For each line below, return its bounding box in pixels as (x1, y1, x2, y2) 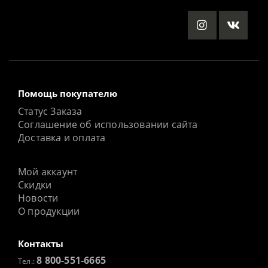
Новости (18, 191, 59, 205)
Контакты (18, 237, 63, 250)
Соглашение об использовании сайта (18, 118, 198, 132)
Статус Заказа (18, 105, 83, 118)
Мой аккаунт (18, 165, 78, 179)
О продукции (18, 205, 80, 218)
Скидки (18, 178, 52, 192)
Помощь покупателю (18, 87, 117, 100)
